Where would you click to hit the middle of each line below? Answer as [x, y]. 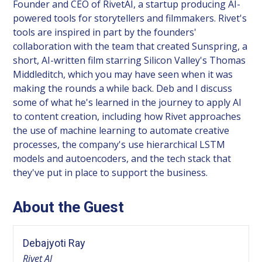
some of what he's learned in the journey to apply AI [127, 102]
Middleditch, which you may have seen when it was [123, 74]
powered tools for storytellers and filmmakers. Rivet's [130, 18]
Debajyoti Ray [54, 243]
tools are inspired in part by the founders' [105, 32]
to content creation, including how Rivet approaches [127, 116]
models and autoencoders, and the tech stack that [122, 158]
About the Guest [69, 207]
